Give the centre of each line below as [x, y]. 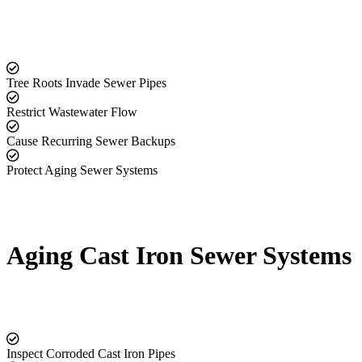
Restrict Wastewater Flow [72, 112]
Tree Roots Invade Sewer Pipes [86, 83]
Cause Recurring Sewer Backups [91, 141]
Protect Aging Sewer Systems [82, 170]
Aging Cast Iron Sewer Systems [179, 255]
